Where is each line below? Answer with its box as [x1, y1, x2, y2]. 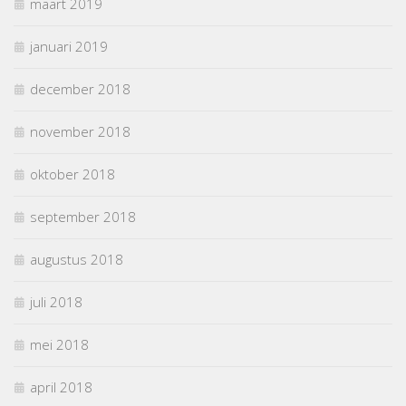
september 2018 [30, 207, 136, 226]
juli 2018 [30, 292, 82, 311]
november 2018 [30, 121, 130, 140]
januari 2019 [30, 36, 108, 55]
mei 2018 [30, 334, 89, 353]
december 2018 [30, 79, 130, 98]
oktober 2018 [30, 164, 115, 183]
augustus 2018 [30, 249, 123, 268]
